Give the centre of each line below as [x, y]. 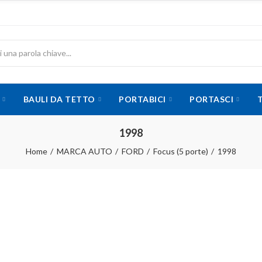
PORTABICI [142, 99]
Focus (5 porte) [181, 151]
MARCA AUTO [85, 151]
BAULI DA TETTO [59, 99]
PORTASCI [211, 99]
